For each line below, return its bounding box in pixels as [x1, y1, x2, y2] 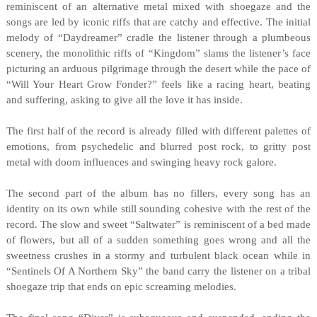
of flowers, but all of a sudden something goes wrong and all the [6, 234, 311, 246]
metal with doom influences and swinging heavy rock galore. [6, 156, 277, 168]
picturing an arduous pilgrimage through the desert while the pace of [6, 63, 311, 74]
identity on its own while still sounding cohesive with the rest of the [6, 203, 311, 214]
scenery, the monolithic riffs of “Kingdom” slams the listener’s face [6, 47, 311, 59]
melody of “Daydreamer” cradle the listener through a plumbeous [6, 32, 311, 43]
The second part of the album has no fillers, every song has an [6, 188, 311, 199]
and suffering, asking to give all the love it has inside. [6, 94, 243, 105]
